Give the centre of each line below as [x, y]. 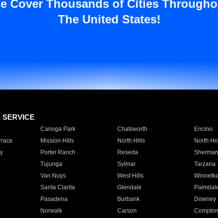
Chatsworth [132, 129]
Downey [205, 199]
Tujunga [51, 164]
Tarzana [205, 164]
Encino [203, 129]
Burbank [128, 199]
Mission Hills [57, 141]
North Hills [131, 141]
